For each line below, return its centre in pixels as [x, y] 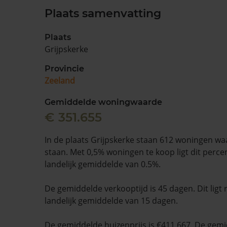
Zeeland [60, 81]
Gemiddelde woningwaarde [103, 102]
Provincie [64, 69]
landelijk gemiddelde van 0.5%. [103, 164]
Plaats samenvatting [103, 13]
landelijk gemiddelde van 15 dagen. [111, 201]
